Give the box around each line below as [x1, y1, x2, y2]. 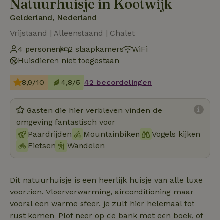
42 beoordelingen [84, 77, 152, 87]
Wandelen [67, 140, 105, 150]
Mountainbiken [83, 129, 140, 138]
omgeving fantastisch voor [16, 117, 115, 127]
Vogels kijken [152, 129, 200, 138]
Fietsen [28, 140, 55, 150]
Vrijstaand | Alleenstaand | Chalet [10, 28, 135, 38]
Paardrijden [28, 129, 72, 138]
